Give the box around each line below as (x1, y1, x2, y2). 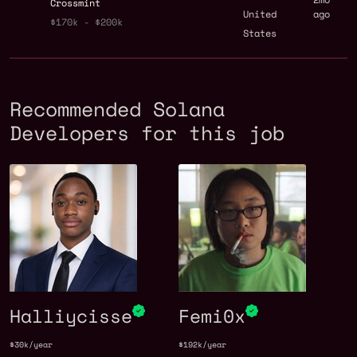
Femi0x (178, 302, 245, 330)
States (243, 26, 277, 41)
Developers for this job (10, 118, 284, 148)
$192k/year (178, 339, 226, 351)
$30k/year (10, 339, 53, 351)
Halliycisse (10, 302, 132, 330)
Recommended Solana (10, 94, 225, 124)
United (243, 7, 277, 22)
